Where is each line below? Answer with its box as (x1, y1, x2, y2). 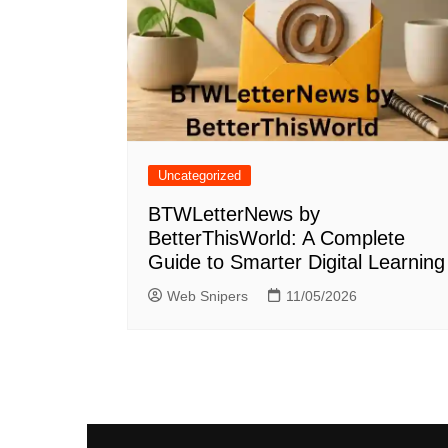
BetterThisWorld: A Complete (148, 227, 405, 250)
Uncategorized (158, 168, 241, 184)
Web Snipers (167, 288, 248, 305)
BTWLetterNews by (148, 203, 320, 226)
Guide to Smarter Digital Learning (148, 251, 445, 274)
